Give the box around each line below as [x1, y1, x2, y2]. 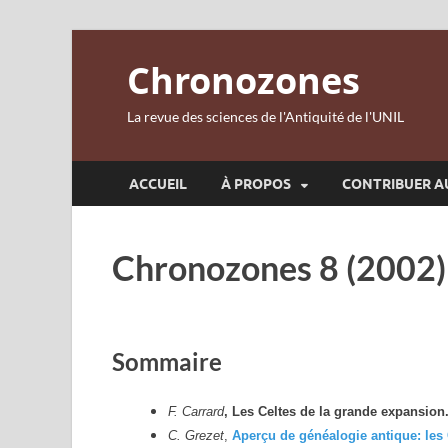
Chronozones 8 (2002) [112, 247, 446, 288]
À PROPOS [221, 175, 291, 192]
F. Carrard [168, 404, 224, 420]
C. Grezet [168, 428, 224, 444]
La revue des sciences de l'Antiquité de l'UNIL [127, 108, 404, 125]
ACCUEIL [129, 175, 187, 192]
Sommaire [112, 346, 222, 376]
